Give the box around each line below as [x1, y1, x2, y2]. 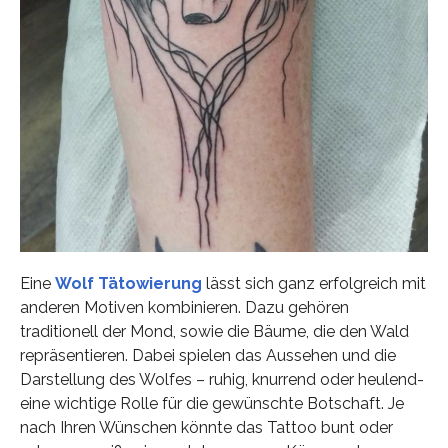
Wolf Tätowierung [54, 273, 202, 293]
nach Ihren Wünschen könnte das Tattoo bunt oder [19, 417, 393, 437]
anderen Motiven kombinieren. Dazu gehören [19, 297, 349, 317]
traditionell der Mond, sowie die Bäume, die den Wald [19, 321, 409, 341]
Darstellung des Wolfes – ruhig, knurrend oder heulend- [19, 369, 424, 389]
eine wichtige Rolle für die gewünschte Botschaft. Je [19, 393, 404, 413]
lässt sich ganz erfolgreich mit [201, 273, 426, 293]
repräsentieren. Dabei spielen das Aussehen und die [19, 345, 396, 365]
